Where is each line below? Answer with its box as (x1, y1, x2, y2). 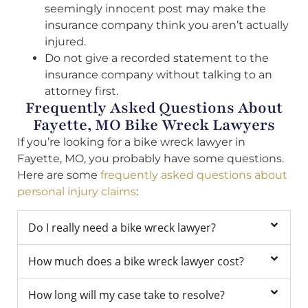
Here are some (17, 168, 100, 182)
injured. (45, 35, 86, 49)
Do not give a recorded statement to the (45, 52, 269, 65)
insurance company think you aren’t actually (45, 19, 289, 32)
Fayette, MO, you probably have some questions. (17, 152, 284, 166)
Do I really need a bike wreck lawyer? (28, 219, 216, 235)
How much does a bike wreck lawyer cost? (28, 253, 244, 269)
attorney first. (45, 85, 118, 98)
